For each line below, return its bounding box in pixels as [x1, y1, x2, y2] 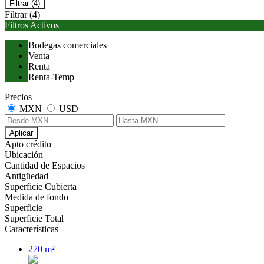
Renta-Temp [28, 72, 74, 82]
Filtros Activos [5, 20, 59, 31]
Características [5, 224, 58, 235]
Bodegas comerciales [28, 40, 107, 51]
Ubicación [5, 150, 43, 160]
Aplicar [9, 128, 33, 138]
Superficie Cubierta [5, 181, 77, 192]
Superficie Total [5, 213, 64, 224]
